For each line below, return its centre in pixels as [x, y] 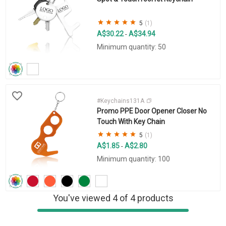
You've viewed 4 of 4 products [113, 198]
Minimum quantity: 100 [133, 159]
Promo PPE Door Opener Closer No [152, 111]
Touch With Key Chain [131, 122]
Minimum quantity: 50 [131, 47]
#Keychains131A [121, 101]
